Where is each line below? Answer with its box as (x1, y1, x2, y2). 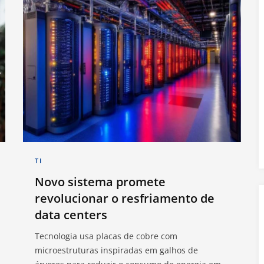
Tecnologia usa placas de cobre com (35, 230, 177, 242)
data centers (35, 206, 107, 223)
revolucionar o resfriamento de (35, 190, 214, 206)
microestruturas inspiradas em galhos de (35, 244, 198, 256)
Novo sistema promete (35, 173, 166, 190)
